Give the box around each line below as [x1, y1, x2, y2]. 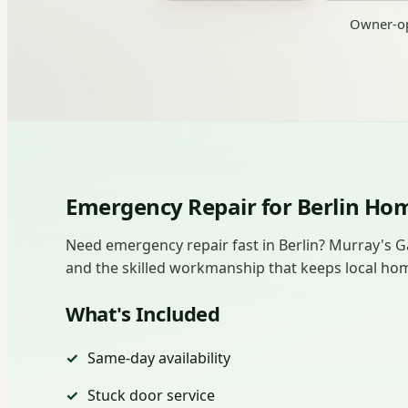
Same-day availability [87, 347, 230, 368]
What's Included [66, 299, 220, 327]
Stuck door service [87, 384, 215, 405]
